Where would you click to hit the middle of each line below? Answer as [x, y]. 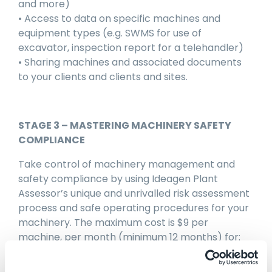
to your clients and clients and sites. [103, 77]
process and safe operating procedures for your [134, 208]
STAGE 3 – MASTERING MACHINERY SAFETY [125, 126]
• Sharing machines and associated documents [130, 63]
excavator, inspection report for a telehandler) [131, 48]
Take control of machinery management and [127, 165]
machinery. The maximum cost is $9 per [113, 223]
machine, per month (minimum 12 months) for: [129, 237]
